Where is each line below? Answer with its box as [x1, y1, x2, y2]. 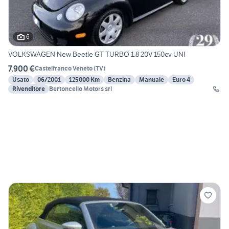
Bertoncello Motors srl [49, 84, 112, 93]
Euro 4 [172, 75, 190, 83]
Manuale [139, 75, 164, 83]
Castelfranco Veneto [35, 64, 93, 73]
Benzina [108, 75, 131, 83]
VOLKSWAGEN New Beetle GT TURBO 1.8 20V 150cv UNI [8, 49, 185, 59]
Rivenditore [12, 84, 45, 93]
